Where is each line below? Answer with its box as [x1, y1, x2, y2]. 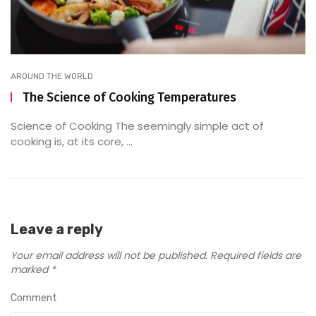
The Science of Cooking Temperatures [23, 89, 236, 105]
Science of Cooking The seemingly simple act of [11, 118, 264, 133]
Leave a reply [11, 220, 103, 238]
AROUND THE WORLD [11, 71, 93, 81]
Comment [11, 291, 57, 304]
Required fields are [210, 248, 301, 262]
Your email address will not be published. [11, 248, 207, 262]
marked [11, 262, 51, 276]
